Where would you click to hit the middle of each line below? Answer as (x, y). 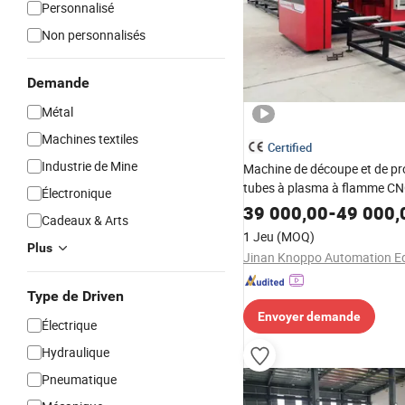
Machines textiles (90, 139)
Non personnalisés (94, 35)
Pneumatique (79, 379)
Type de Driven (75, 296)
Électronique (76, 193)
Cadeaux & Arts (85, 220)
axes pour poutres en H (308, 207)
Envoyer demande (309, 316)
